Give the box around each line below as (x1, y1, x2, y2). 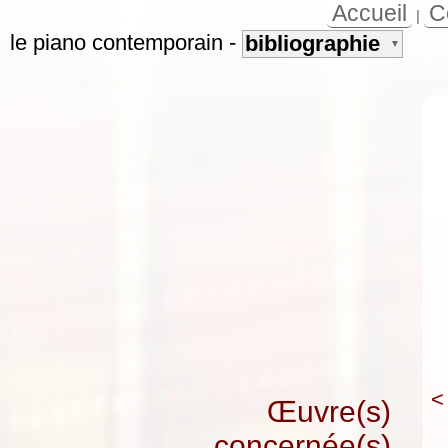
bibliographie (245, 31, 380, 56)
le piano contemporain (10, 30, 223, 55)
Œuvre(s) (267, 395, 391, 428)
